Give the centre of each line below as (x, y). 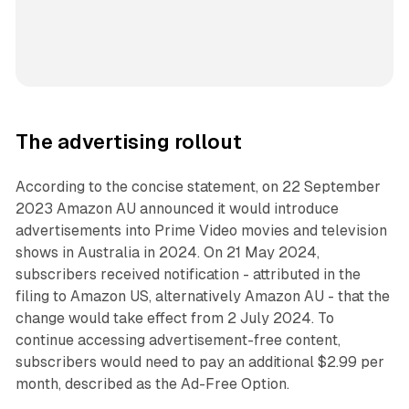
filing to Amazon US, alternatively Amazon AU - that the (202, 297)
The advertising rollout (128, 142)
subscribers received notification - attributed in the (188, 275)
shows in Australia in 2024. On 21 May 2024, (167, 253)
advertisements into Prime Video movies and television (201, 231)
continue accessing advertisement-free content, (178, 341)
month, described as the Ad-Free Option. (152, 384)
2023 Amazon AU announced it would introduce (177, 209)
